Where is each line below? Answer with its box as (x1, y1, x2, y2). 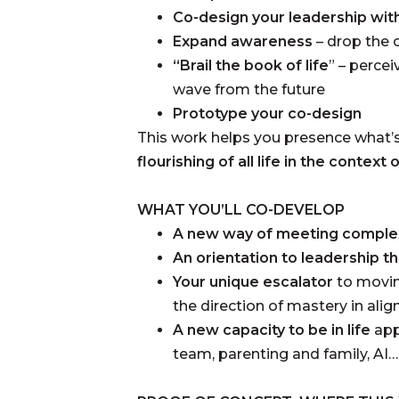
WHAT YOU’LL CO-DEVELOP (137, 200, 345, 218)
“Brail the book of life (173, 56, 329, 74)
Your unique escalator (173, 273, 337, 290)
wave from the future (173, 80, 325, 98)
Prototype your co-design (173, 104, 362, 122)
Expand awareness (173, 32, 313, 50)
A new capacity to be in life (173, 321, 374, 338)
